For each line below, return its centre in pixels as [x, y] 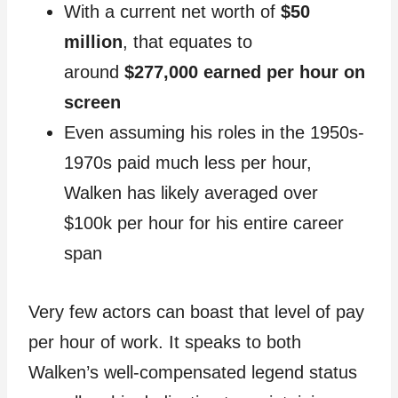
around [94, 72]
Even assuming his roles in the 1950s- [214, 133]
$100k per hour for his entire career [204, 223]
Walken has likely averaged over [191, 193]
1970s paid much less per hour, [188, 163]
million [93, 42]
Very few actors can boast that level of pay [196, 312]
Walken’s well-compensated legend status [193, 373]
